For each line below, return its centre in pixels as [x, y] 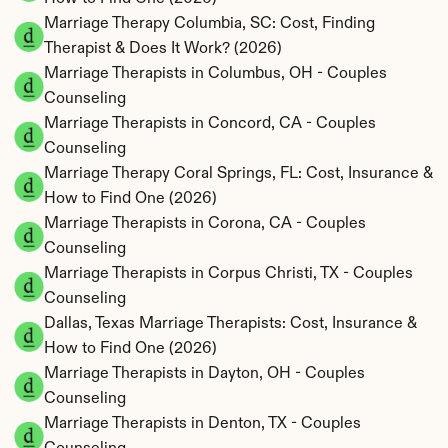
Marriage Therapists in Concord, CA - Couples [210, 123]
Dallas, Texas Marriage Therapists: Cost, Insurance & [230, 323]
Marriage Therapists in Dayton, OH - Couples [204, 373]
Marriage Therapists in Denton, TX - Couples [202, 423]
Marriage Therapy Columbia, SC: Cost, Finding [209, 23]
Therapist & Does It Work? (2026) [163, 48]
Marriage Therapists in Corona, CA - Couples [205, 223]
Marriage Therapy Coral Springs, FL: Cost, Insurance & [238, 173]
